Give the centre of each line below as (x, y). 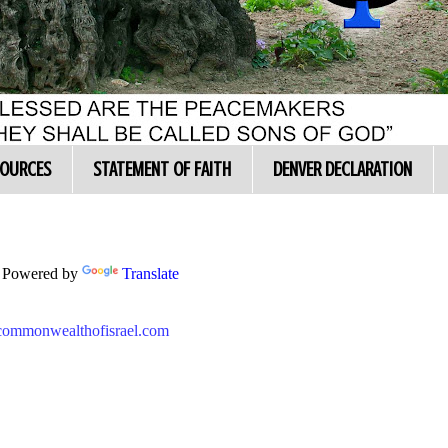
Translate (150, 273)
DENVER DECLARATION (342, 169)
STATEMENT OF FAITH (162, 169)
